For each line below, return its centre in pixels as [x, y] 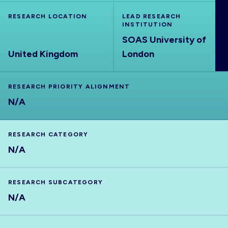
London [138, 54]
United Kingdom [43, 54]
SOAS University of [164, 40]
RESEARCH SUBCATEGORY [55, 182]
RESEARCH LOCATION [48, 16]
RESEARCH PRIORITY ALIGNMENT [69, 87]
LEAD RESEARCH [152, 16]
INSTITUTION [148, 24]
